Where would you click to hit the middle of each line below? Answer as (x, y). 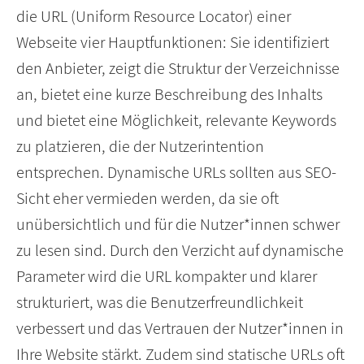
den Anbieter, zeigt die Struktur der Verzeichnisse (178, 69)
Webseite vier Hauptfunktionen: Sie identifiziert (173, 43)
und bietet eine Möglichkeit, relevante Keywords (176, 121)
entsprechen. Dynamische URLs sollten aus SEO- (176, 173)
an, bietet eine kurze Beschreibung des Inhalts (169, 95)
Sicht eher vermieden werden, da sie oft (147, 199)
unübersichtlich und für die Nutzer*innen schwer (178, 225)
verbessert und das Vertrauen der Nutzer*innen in (180, 329)
